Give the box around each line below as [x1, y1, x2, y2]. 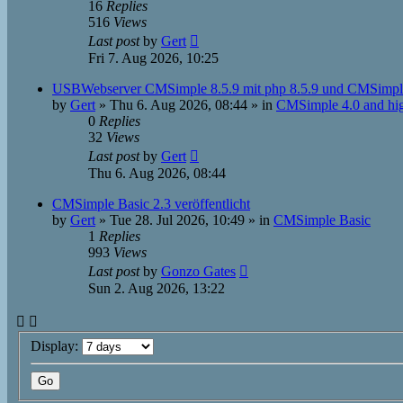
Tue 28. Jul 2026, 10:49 [110, 212, 245, 228]
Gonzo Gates [161, 264, 236, 279]
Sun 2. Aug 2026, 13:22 [88, 281, 225, 296]
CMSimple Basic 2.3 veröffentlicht [52, 196, 250, 211]
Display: [31, 337, 82, 354]
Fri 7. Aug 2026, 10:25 [88, 50, 219, 66]
